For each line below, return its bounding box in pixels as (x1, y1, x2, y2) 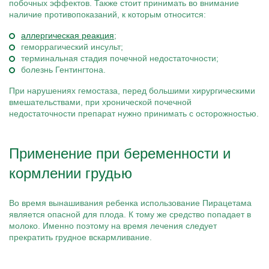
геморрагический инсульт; (21, 42, 123, 52)
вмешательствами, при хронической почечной (9, 97, 192, 107)
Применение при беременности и (9, 145, 231, 162)
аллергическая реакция (21, 31, 114, 40)
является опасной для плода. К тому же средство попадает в (9, 210, 251, 219)
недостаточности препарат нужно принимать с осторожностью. (9, 109, 259, 118)
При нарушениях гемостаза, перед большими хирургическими (9, 86, 255, 95)
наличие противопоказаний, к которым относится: (9, 10, 206, 19)
